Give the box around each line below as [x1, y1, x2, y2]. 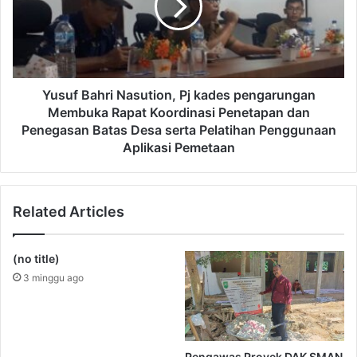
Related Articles [13, 203, 124, 221]
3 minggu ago [23, 272, 84, 284]
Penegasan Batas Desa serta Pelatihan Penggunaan [21, 122, 336, 139]
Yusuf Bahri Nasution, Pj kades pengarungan [41, 87, 316, 104]
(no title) [13, 252, 60, 266]
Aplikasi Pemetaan [122, 139, 235, 156]
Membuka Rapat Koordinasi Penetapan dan [47, 104, 310, 121]
